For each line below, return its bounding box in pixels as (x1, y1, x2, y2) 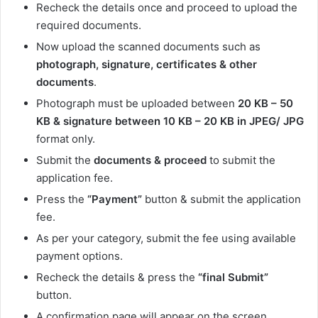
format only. (36, 132, 98, 146)
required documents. (36, 18, 144, 33)
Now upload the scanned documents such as (36, 40, 261, 54)
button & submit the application (142, 192, 301, 207)
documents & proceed (94, 153, 207, 168)
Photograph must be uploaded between (36, 97, 235, 111)
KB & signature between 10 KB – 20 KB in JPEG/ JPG (36, 114, 304, 128)
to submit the (207, 153, 275, 168)
